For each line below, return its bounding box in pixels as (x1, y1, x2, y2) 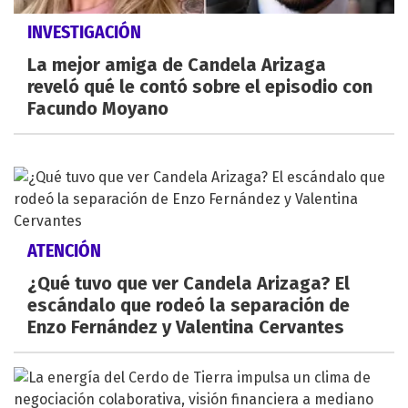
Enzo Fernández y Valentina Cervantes (27, 316, 344, 339)
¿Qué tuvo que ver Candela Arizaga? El (27, 272, 350, 295)
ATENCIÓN (27, 240, 101, 262)
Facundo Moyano (27, 97, 168, 120)
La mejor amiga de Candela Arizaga (27, 54, 326, 76)
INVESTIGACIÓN (27, 21, 141, 44)
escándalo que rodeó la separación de (27, 294, 350, 317)
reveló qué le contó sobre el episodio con (27, 76, 372, 98)
